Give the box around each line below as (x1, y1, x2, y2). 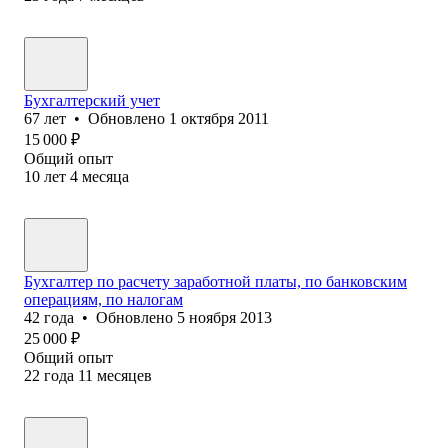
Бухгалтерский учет (24, 91, 160, 109)
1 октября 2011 (169, 109, 269, 127)
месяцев (97, 366, 152, 384)
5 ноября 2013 (177, 308, 272, 326)
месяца (82, 167, 129, 185)
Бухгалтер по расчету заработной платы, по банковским (24, 272, 407, 290)
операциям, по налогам (24, 290, 183, 308)
